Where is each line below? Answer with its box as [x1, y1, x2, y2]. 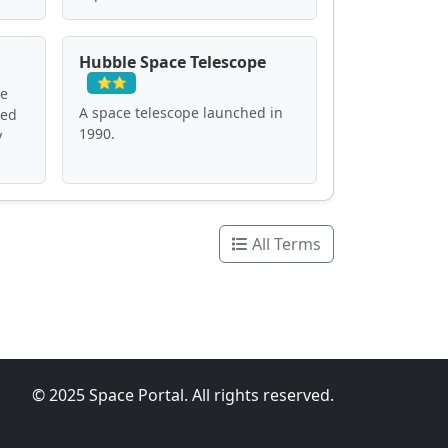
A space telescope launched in [78, 102, 283, 122]
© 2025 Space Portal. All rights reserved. [32, 383, 334, 406]
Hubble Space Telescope [78, 50, 266, 73]
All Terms [248, 232, 321, 255]
